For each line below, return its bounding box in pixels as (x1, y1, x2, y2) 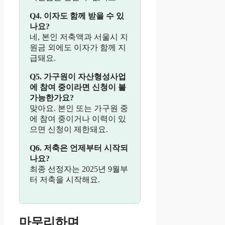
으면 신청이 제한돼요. (30, 125, 108, 134)
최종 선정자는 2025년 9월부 (30, 164, 128, 173)
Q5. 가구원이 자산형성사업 (30, 72, 126, 81)
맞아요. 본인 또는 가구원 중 (30, 103, 128, 113)
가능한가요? (30, 93, 74, 102)
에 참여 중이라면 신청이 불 (30, 82, 126, 91)
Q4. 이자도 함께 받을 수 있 (30, 11, 124, 20)
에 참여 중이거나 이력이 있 (30, 114, 126, 123)
